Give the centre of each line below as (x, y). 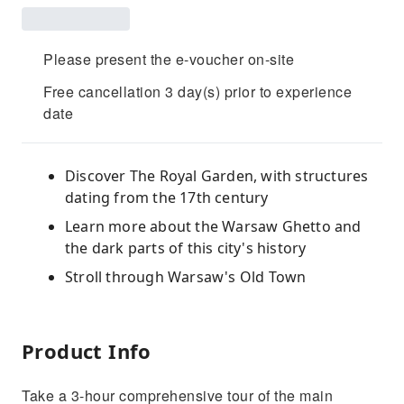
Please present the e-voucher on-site (169, 59)
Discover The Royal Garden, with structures (217, 176)
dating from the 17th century (167, 197)
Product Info (87, 351)
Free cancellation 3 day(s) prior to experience (197, 92)
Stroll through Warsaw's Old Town (186, 277)
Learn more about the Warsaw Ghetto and (213, 226)
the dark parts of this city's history (186, 248)
